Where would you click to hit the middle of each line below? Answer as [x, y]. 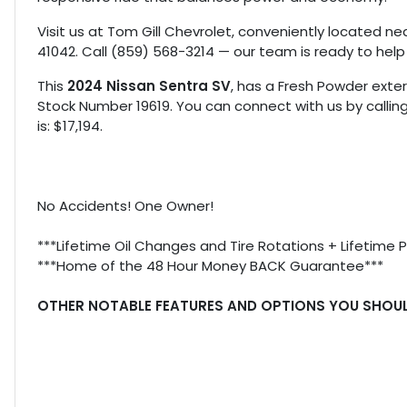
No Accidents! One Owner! [125, 206]
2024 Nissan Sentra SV [149, 86]
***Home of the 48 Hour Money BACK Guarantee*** [210, 266]
